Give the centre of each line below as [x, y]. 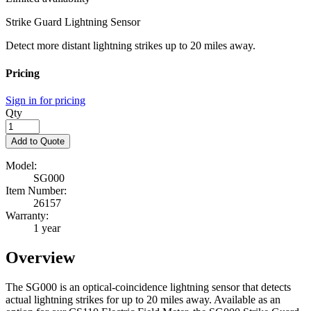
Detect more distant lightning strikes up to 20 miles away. [131, 46]
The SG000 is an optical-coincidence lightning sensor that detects [148, 287]
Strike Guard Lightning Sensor [73, 22]
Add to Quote [38, 141]
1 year [47, 228]
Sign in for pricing [45, 100]
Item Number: [36, 190]
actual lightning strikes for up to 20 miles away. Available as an [143, 299]
